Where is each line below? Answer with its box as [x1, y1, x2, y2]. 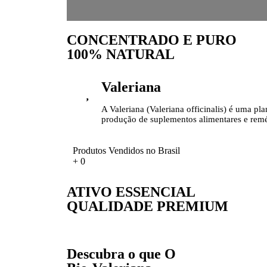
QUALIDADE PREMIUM [67, 198, 228, 214]
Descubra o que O [67, 246, 176, 262]
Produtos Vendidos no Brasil [73, 145, 180, 156]
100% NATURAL [67, 46, 175, 62]
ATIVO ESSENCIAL [67, 184, 195, 200]
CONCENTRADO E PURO [67, 32, 237, 48]
